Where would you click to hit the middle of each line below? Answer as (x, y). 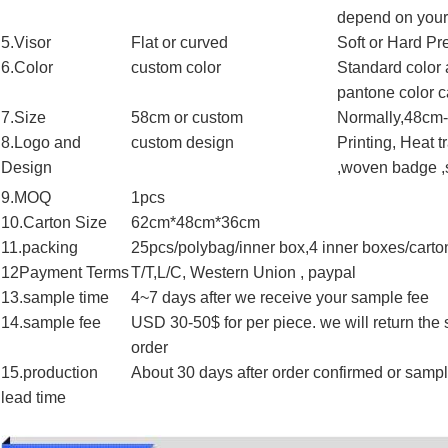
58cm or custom (187, 118)
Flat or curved (179, 43)
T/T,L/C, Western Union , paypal (243, 273)
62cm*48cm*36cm (195, 223)
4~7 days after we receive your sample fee (280, 298)
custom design (182, 143)
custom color (176, 68)
